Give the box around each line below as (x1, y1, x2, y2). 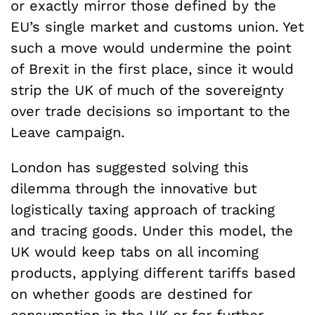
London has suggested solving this (11, 158, 249, 176)
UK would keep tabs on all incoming (11, 243, 259, 260)
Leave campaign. (11, 123, 124, 141)
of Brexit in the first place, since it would (11, 60, 294, 77)
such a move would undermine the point (11, 39, 291, 56)
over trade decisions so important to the (11, 102, 290, 120)
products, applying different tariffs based (11, 264, 296, 281)
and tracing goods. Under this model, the (11, 221, 293, 239)
